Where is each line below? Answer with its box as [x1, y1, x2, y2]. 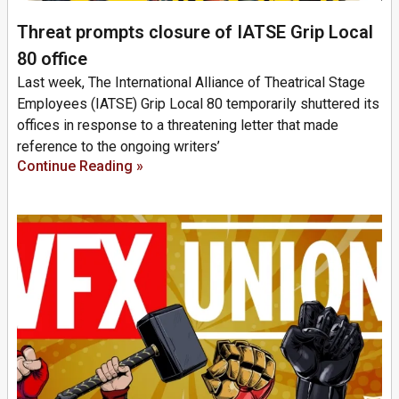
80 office [17, 47, 87, 69]
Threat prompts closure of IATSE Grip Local [17, 20, 373, 43]
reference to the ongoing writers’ [17, 137, 220, 155]
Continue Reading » [17, 157, 143, 175]
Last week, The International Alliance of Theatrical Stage [17, 73, 365, 91]
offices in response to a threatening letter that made [17, 116, 338, 134]
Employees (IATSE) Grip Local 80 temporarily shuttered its [17, 94, 379, 112]
